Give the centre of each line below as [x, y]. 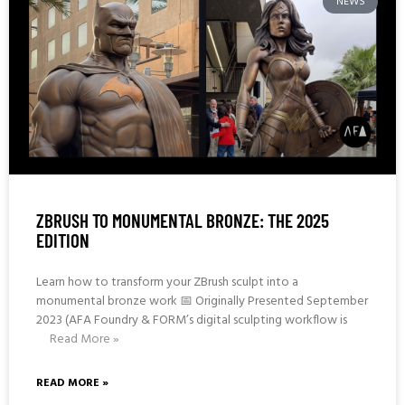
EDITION [63, 240]
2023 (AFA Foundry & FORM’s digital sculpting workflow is [192, 321]
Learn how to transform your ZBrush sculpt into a [167, 283]
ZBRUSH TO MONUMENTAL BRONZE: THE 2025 [183, 221]
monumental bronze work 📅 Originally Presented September [202, 302]
